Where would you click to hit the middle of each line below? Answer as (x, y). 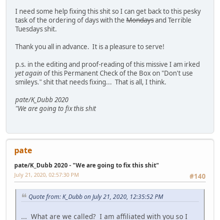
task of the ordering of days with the (71, 20)
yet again (29, 73)
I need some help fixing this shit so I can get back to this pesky (108, 12)
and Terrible (173, 20)
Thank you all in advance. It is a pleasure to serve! (90, 47)
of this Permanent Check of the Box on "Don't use (118, 73)
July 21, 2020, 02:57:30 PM (47, 175)
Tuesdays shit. (36, 29)
